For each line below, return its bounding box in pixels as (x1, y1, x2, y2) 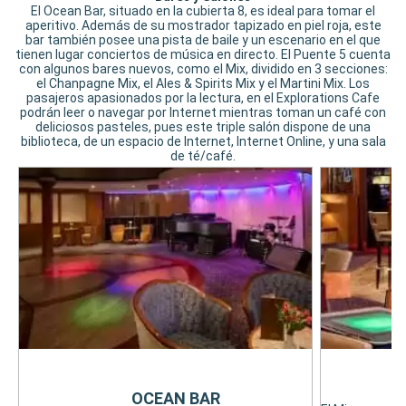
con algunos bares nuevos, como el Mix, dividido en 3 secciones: (18, 62, 388, 77)
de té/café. (170, 149, 236, 164)
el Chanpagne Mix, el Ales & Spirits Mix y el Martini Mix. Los (36, 76, 370, 92)
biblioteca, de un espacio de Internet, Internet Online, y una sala (20, 134, 386, 150)
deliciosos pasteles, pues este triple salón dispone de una (35, 120, 371, 135)
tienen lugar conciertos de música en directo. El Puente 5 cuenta (15, 47, 391, 63)
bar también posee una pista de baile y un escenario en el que (25, 33, 381, 48)
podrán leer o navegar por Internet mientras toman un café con (20, 105, 386, 121)
